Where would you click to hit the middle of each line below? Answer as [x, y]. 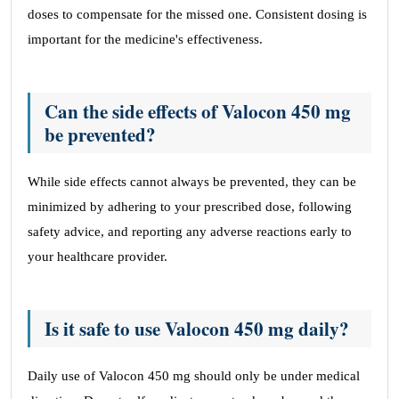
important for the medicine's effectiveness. [145, 39]
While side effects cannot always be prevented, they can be [192, 182]
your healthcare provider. [98, 256]
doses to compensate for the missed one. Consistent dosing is [197, 14]
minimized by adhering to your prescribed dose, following [190, 207]
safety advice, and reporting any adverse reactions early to [190, 232]
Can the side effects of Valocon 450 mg [198, 111]
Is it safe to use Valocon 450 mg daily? [197, 329]
